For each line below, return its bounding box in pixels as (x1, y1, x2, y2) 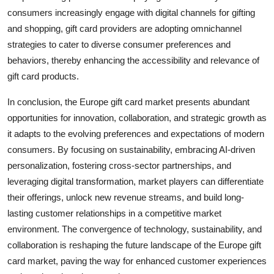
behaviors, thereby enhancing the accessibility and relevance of (7, 54, 259, 65)
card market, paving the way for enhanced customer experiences (7, 255, 267, 266)
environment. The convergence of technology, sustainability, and (7, 223, 262, 234)
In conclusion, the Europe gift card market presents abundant (7, 96, 250, 107)
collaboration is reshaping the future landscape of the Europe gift (7, 239, 261, 250)
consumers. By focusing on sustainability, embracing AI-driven (7, 144, 255, 155)
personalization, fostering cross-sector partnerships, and (7, 160, 231, 171)
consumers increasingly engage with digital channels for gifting (7, 7, 255, 18)
